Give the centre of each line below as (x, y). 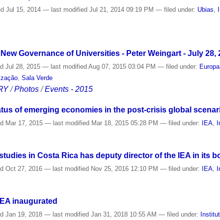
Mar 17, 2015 (24, 123)
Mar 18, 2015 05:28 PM (125, 123)
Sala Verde (37, 78)
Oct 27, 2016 (24, 169)
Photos (27, 89)
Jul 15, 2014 (24, 9)
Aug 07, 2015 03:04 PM (123, 66)
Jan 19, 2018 (24, 214)
